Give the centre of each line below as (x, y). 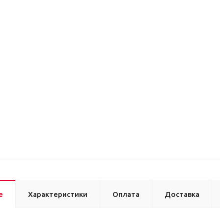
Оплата (126, 194)
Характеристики (58, 194)
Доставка (182, 194)
